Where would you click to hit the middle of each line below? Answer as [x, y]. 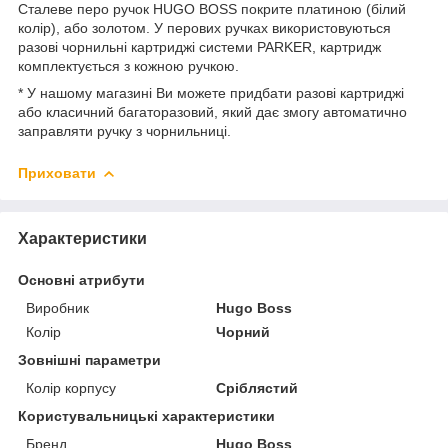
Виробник [57, 307]
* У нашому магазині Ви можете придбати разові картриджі [211, 92]
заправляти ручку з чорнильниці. [124, 130]
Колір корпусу [71, 387]
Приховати [57, 172]
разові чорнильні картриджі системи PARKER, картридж [199, 46]
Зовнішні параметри [89, 359]
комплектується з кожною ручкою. [128, 65]
